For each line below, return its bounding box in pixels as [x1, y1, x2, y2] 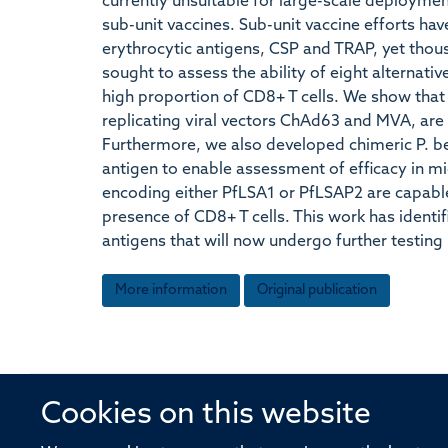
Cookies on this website [41, 399, 372, 431]
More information [115, 282, 227, 298]
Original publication [257, 282, 377, 298]
